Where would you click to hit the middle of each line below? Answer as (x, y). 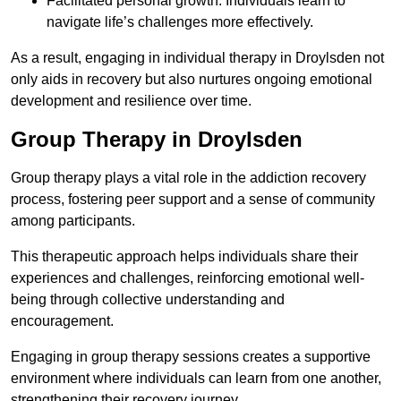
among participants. (73, 221)
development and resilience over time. (131, 101)
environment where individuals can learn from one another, (196, 379)
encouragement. (62, 321)
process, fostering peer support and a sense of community (193, 200)
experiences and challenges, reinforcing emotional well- (188, 278)
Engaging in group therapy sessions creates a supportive (191, 357)
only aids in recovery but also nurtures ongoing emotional (192, 80)
